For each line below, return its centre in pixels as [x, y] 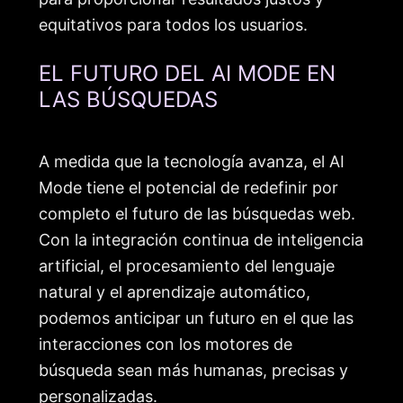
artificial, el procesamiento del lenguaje [187, 266]
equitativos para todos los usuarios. [173, 24]
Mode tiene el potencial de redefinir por [188, 188]
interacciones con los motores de [166, 345]
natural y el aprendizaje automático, [175, 292]
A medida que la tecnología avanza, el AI [192, 162]
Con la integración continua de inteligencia [201, 240]
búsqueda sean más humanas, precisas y [193, 371]
